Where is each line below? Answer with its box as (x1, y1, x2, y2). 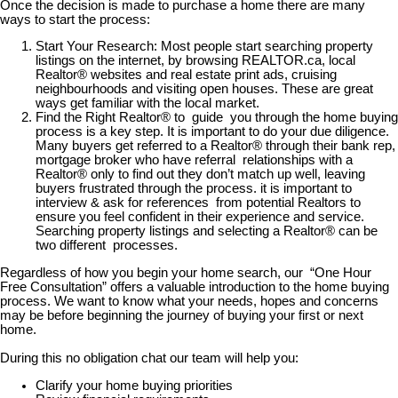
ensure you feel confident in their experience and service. (36, 210, 364, 225)
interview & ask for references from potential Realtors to (36, 195, 361, 211)
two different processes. (36, 238, 181, 253)
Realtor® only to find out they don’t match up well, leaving (36, 167, 365, 182)
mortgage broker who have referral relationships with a (36, 153, 353, 168)
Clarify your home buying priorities (36, 378, 233, 393)
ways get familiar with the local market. (36, 96, 259, 111)
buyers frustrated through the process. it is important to (36, 181, 352, 196)
